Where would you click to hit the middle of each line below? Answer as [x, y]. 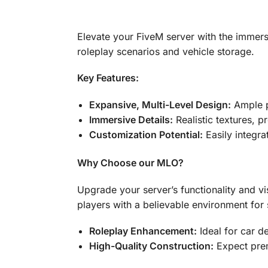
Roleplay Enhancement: [143, 231]
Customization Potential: [146, 134]
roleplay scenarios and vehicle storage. [165, 51]
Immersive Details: [131, 119]
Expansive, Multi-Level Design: [160, 104]
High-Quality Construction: [151, 246]
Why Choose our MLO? [130, 163]
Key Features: [108, 78]
